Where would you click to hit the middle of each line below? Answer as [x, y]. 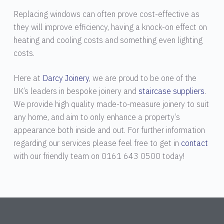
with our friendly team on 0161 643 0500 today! [99, 156]
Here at [28, 78]
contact [194, 143]
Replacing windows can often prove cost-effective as [106, 14]
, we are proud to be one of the [142, 78]
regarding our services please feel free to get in [97, 143]
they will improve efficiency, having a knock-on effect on [110, 27]
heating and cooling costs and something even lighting [108, 40]
